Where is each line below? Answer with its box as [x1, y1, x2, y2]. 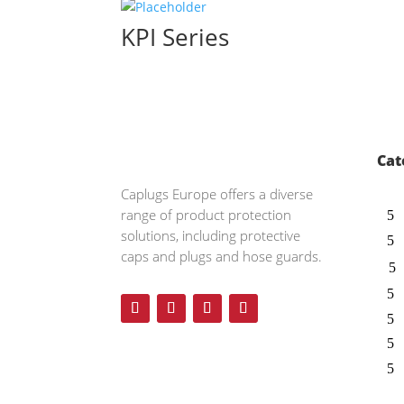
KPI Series [121, 21, 230, 53]
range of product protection [121, 206, 292, 225]
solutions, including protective [121, 226, 301, 245]
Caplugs [121, 185, 170, 204]
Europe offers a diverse [169, 185, 314, 204]
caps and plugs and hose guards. [121, 247, 323, 266]
